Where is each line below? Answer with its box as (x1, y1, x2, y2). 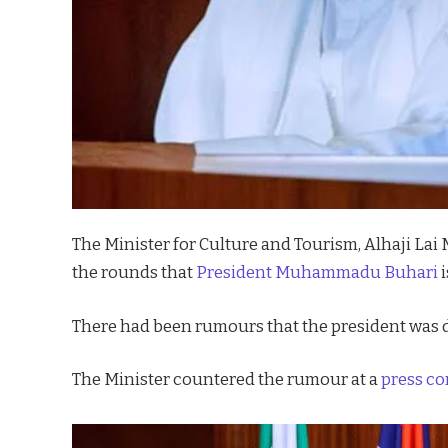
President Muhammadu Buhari (196, 262, 438, 282)
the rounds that (72, 262, 196, 282)
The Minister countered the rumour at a (72, 369, 381, 390)
